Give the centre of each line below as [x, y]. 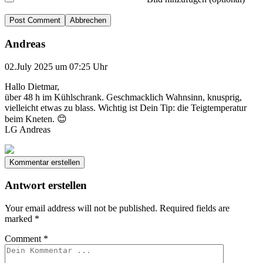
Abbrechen [88, 21]
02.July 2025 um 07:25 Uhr [56, 66]
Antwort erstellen [46, 186]
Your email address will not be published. [81, 208]
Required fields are [195, 208]
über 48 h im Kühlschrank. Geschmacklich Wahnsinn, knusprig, [123, 97]
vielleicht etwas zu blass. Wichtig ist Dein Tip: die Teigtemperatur [126, 107]
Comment [24, 239]
